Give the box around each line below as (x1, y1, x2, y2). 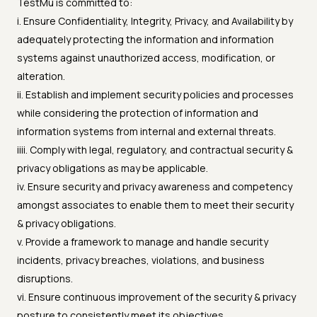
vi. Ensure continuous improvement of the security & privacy (17, 290, 296, 304)
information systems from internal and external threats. (17, 125, 276, 139)
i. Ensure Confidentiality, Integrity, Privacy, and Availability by (17, 14, 293, 28)
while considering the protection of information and (17, 106, 258, 120)
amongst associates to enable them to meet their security (17, 198, 294, 212)
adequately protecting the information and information (17, 33, 274, 47)
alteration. (17, 69, 65, 83)
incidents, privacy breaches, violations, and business (17, 253, 265, 267)
